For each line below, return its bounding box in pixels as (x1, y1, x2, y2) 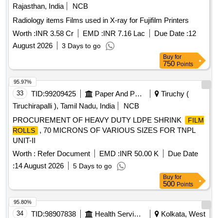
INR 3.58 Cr (36, 29, 73, 38)
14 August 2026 (15, 162, 64, 170)
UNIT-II (13, 136, 36, 145)
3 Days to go (62, 42, 101, 50)
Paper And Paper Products (135, 90, 142, 98)
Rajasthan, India (13, 2, 64, 11)
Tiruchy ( (159, 90, 189, 98)
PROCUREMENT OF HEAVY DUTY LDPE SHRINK (13, 116, 183, 125)
